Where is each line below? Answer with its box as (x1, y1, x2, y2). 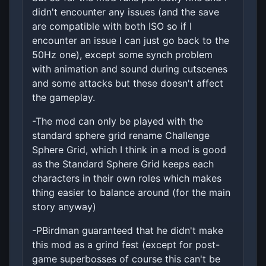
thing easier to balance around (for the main (32, 186, 230, 198)
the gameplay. (32, 91, 95, 103)
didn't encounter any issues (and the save (32, 5, 219, 18)
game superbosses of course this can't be (32, 252, 220, 265)
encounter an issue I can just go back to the (32, 34, 229, 46)
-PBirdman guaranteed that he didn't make (32, 224, 223, 236)
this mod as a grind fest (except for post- (32, 238, 220, 251)
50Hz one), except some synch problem (32, 48, 213, 61)
